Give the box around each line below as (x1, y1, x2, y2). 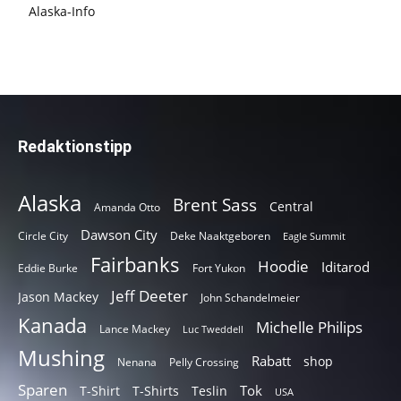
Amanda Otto (94, 200, 160, 216)
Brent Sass (173, 192, 257, 218)
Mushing (18, 343, 105, 373)
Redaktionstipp (18, 137, 132, 157)
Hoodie (258, 255, 309, 277)
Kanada (18, 311, 87, 340)
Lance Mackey (99, 321, 170, 337)
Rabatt (252, 352, 291, 371)
